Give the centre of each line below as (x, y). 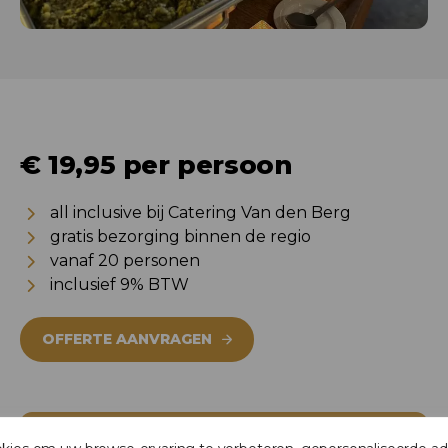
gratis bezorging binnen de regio (180, 237)
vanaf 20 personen (125, 261)
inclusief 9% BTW (119, 285)
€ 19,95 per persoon (156, 165)
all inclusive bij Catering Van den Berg (200, 213)
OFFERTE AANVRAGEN (127, 339)
